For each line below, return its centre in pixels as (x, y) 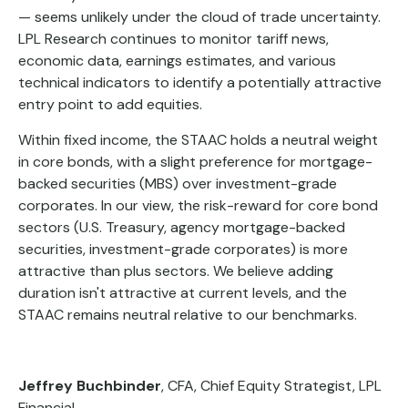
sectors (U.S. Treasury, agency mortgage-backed (182, 228)
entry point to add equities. (110, 105)
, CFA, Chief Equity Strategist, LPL (271, 386)
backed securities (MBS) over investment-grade (178, 184)
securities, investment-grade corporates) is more (183, 250)
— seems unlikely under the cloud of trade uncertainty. (199, 17)
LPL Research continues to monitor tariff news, (173, 39)
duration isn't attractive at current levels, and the (183, 293)
